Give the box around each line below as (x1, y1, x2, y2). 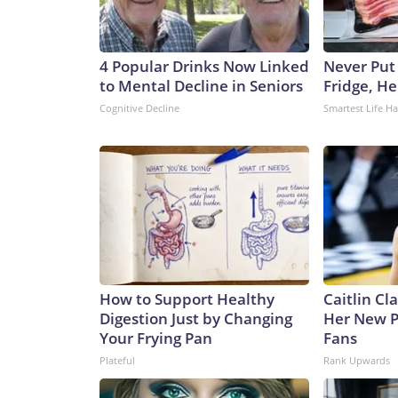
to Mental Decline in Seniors (99, 76, 303, 97)
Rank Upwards (323, 354, 390, 368)
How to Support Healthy (99, 289, 275, 310)
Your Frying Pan (99, 328, 212, 349)
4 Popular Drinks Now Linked (99, 56, 309, 77)
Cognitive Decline (99, 101, 179, 115)
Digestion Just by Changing (99, 308, 292, 330)
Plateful (99, 354, 135, 368)
